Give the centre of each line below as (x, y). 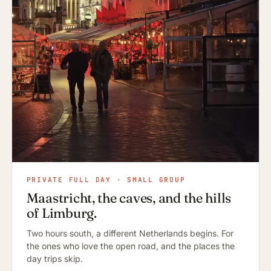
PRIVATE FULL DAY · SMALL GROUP (106, 180)
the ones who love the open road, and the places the (130, 246)
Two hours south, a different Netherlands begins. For (130, 233)
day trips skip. (54, 259)
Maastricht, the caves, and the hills (129, 198)
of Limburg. (61, 213)
